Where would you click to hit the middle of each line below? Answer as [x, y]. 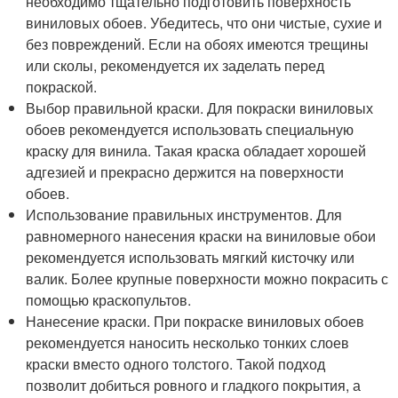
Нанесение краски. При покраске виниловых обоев [195, 321]
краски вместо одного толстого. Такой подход [176, 364]
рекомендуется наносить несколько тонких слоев [188, 342]
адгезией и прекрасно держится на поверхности [185, 172]
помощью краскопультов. [109, 300]
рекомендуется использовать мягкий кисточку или [191, 257]
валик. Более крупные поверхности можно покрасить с [207, 279]
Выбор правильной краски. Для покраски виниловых [200, 108]
